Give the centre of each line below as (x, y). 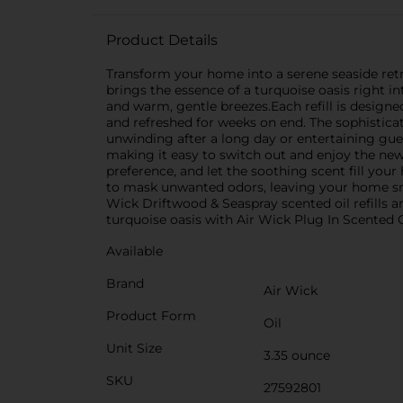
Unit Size (134, 348)
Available (134, 251)
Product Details (162, 40)
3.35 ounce (297, 355)
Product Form (151, 316)
